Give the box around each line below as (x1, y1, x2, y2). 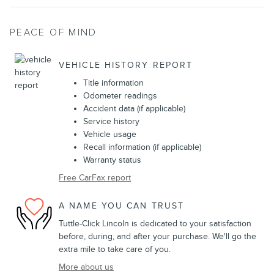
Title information (83, 78, 144, 89)
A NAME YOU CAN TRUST (59, 200, 184, 211)
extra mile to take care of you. (59, 244, 171, 255)
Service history (83, 116, 139, 127)
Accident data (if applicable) (83, 103, 185, 114)
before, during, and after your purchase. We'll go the (59, 231, 256, 242)
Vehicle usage (83, 129, 136, 140)
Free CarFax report (59, 172, 131, 183)
